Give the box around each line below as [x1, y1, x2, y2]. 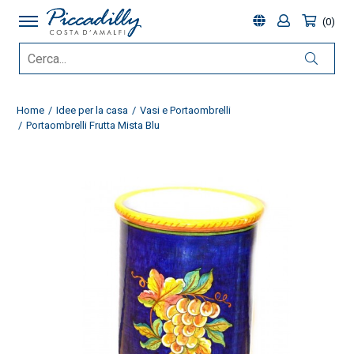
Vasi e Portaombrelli [139, 104, 231, 116]
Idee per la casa [55, 104, 128, 116]
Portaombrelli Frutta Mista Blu [25, 119, 160, 131]
